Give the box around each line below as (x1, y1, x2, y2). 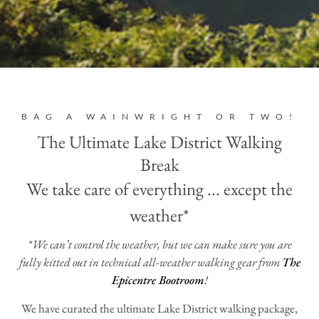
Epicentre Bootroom (111, 272, 204, 288)
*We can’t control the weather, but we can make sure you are (27, 236, 292, 253)
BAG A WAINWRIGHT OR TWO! (21, 111, 298, 122)
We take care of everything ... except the (26, 177, 293, 201)
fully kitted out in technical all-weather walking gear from (19, 254, 282, 271)
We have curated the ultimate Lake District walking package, (21, 300, 298, 316)
